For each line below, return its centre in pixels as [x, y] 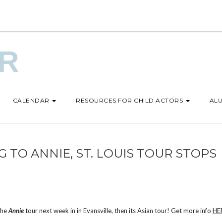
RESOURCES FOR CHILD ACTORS [129, 100]
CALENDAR [31, 100]
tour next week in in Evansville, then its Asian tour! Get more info [118, 211]
